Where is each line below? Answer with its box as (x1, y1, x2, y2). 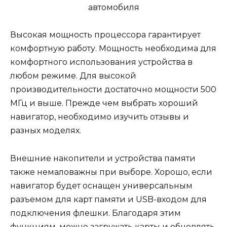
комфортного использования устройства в (10, 57, 193, 67)
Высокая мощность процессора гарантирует (10, 30, 201, 40)
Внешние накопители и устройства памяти (10, 153, 196, 163)
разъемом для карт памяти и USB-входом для (10, 194, 207, 204)
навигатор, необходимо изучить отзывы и (10, 112, 189, 122)
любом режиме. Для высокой (10, 71, 136, 81)
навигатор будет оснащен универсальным (10, 180, 193, 191)
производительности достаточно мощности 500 (10, 85, 216, 95)
